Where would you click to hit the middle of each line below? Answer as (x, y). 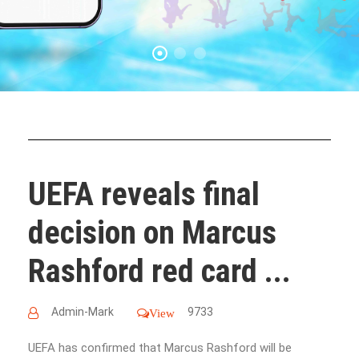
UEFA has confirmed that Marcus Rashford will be (160, 348)
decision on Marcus (152, 233)
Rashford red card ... (159, 271)
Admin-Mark (83, 312)
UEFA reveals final (144, 194)
